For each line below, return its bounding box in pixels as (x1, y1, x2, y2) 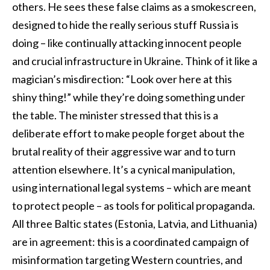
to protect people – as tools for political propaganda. (12, 199, 255, 213)
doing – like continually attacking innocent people (12, 36, 242, 50)
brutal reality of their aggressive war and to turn (12, 145, 236, 159)
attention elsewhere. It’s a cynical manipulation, (12, 163, 235, 177)
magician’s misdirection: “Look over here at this (12, 72, 232, 86)
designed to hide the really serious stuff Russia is (12, 18, 239, 32)
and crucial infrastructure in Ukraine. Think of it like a (12, 54, 257, 68)
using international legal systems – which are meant (12, 181, 251, 195)
